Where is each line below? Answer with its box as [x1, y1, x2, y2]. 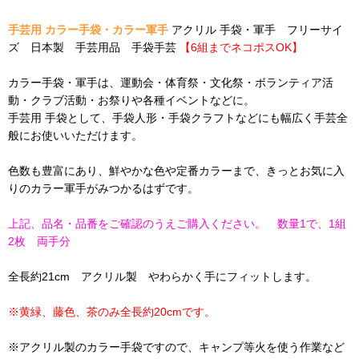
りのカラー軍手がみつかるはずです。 [8, 182, 199, 196]
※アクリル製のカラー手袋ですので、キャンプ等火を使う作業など [8, 341, 345, 354]
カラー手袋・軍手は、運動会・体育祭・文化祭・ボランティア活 [8, 76, 333, 90]
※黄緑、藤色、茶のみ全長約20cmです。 [8, 305, 216, 319]
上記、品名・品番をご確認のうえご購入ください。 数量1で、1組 [8, 217, 346, 231]
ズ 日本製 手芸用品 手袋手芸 [8, 41, 179, 54]
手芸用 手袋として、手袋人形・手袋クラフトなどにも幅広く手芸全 [8, 111, 348, 125]
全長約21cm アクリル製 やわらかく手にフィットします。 [8, 270, 317, 284]
